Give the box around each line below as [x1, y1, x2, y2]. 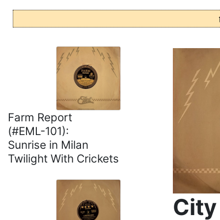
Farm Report [8, 110, 72, 124]
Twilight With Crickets [8, 152, 119, 165]
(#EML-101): [8, 124, 69, 138]
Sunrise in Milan [8, 138, 88, 152]
